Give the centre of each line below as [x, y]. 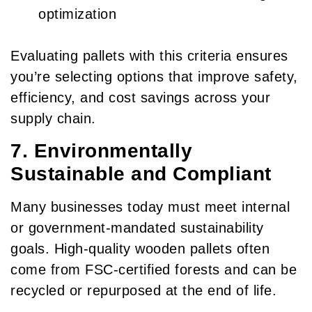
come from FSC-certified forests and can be [154, 269]
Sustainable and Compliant [141, 173]
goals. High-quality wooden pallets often [140, 248]
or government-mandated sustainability [137, 227]
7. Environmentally [101, 150]
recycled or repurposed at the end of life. [143, 290]
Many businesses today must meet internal [150, 206]
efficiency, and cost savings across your [140, 98]
